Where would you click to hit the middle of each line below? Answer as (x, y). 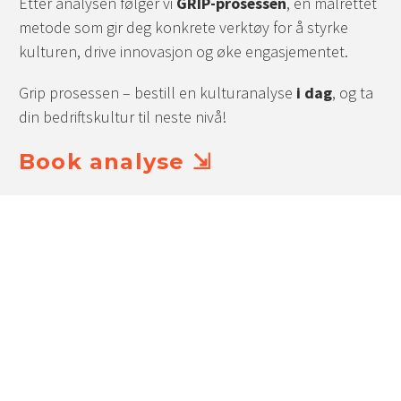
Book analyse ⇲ (115, 162)
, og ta (353, 93)
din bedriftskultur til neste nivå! (123, 117)
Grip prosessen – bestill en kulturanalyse (158, 93)
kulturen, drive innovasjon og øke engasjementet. (183, 51)
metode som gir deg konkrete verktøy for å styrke (183, 27)
